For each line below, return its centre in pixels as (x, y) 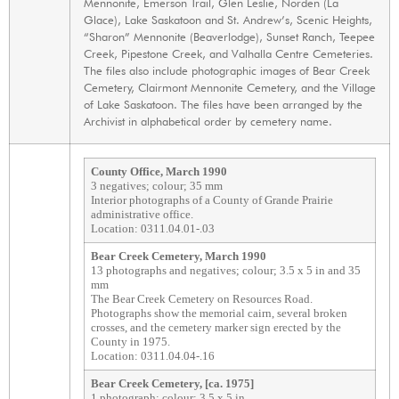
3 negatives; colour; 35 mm (157, 186)
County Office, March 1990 (159, 172)
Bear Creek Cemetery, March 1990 (179, 256)
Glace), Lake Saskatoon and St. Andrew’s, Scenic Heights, (228, 20)
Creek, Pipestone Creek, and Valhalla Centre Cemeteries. (228, 54)
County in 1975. (130, 342)
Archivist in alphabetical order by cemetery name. (208, 122)
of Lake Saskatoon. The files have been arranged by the (223, 105)
